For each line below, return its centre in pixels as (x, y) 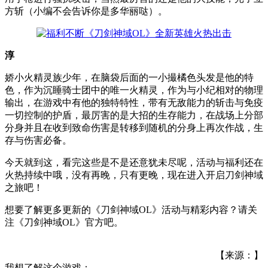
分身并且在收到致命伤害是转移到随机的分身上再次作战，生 (134, 127)
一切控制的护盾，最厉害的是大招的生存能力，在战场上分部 (134, 115)
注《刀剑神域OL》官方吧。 (64, 222)
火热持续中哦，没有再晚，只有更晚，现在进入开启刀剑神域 (134, 175)
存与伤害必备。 (38, 140)
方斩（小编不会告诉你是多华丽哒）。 (86, 11)
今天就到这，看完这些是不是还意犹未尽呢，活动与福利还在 (134, 162)
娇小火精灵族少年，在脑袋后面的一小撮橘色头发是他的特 (129, 77)
